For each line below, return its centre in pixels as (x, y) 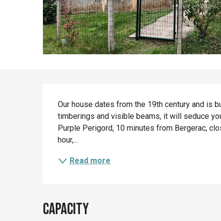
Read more (90, 160)
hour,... (68, 140)
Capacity (66, 209)
